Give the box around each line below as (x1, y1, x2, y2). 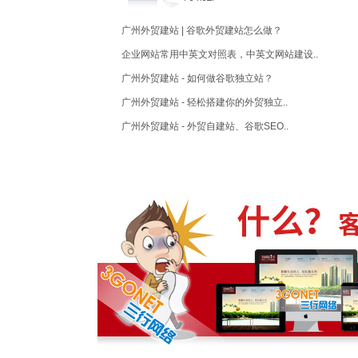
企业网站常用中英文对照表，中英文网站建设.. (121, 49, 318, 60)
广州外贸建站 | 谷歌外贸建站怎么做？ (121, 25, 282, 36)
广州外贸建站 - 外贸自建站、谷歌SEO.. (121, 121, 288, 132)
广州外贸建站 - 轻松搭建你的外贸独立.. (121, 97, 288, 108)
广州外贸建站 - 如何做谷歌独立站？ (121, 73, 273, 84)
